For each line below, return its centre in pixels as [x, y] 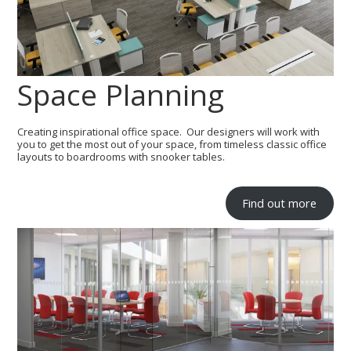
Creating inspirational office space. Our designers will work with [169, 132]
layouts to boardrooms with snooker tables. [123, 157]
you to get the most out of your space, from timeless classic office [172, 145]
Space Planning [121, 95]
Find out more [280, 203]
